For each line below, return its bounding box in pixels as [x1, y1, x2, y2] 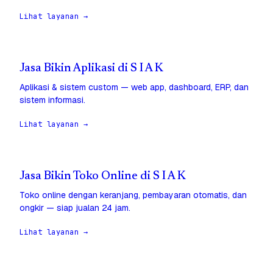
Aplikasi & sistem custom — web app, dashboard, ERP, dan [19, 82, 249, 93]
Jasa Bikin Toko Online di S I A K [19, 171, 186, 183]
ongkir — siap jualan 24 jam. [19, 202, 130, 214]
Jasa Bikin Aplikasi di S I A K [19, 63, 163, 75]
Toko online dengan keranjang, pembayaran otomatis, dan [19, 190, 247, 201]
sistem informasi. [19, 94, 85, 106]
